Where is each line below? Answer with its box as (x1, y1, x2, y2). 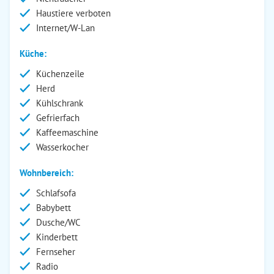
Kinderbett (36, 231, 78, 243)
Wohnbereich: (20, 167, 73, 179)
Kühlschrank (36, 97, 83, 109)
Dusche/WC (36, 217, 81, 228)
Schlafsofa (36, 187, 76, 199)
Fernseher (36, 246, 75, 257)
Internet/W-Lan (36, 22, 95, 34)
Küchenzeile (36, 68, 84, 80)
